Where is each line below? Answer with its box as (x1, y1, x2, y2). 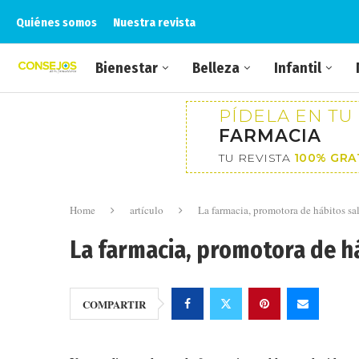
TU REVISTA (219, 151, 294, 165)
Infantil (274, 59, 321, 77)
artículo (130, 203, 163, 217)
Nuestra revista (113, 14, 196, 30)
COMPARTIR (83, 296, 146, 312)
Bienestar (95, 59, 158, 77)
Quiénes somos (16, 14, 97, 30)
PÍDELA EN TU (219, 105, 353, 126)
